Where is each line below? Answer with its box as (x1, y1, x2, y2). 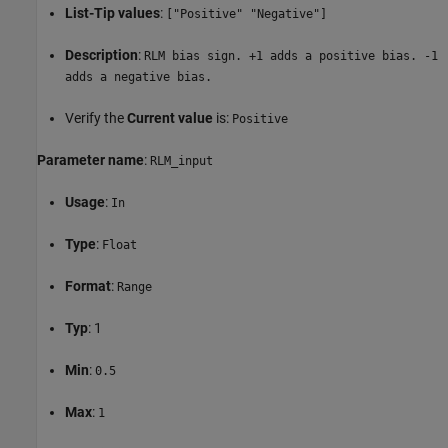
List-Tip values (65, 5, 160, 22)
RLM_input (150, 154, 213, 169)
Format (65, 278, 111, 295)
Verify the (65, 110, 127, 127)
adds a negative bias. (65, 70, 212, 85)
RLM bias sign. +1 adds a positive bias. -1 (144, 49, 438, 64)
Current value (127, 110, 213, 127)
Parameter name (37, 152, 144, 169)
